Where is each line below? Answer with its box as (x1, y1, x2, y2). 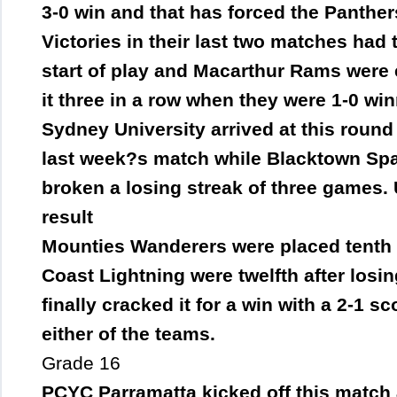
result (42, 206, 104, 228)
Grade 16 (42, 353, 121, 374)
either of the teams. (42, 323, 215, 345)
